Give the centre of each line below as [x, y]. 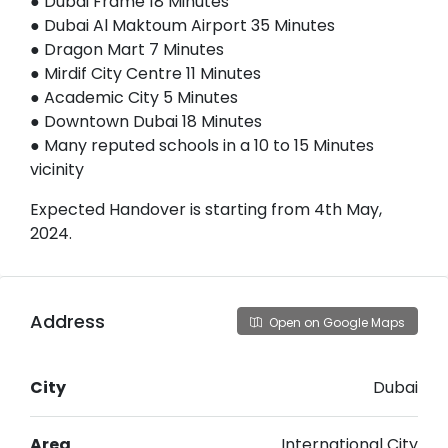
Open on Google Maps [335, 323]
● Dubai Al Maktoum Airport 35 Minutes [182, 26]
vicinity [57, 170]
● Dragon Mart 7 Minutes [127, 50]
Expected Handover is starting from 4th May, [206, 210]
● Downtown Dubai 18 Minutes [146, 122]
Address [67, 321]
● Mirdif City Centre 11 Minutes [145, 74]
